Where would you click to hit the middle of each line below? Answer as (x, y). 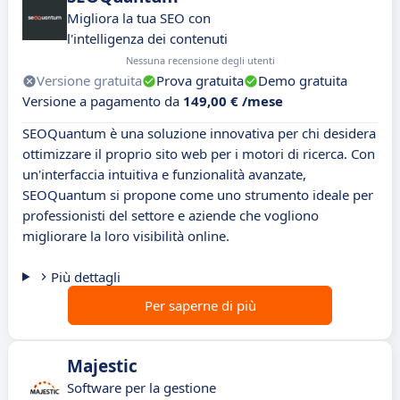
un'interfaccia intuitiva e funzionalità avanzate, (164, 175)
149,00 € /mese (233, 101)
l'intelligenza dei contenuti (147, 39)
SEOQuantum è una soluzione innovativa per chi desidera (199, 133)
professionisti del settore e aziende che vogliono (171, 216)
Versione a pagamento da (103, 101)
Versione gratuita (89, 81)
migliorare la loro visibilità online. (126, 236)
